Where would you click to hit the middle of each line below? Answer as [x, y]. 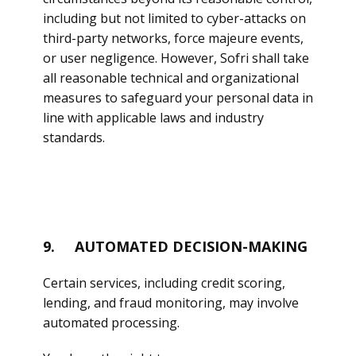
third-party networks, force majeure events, [173, 38]
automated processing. [111, 323]
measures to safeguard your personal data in [178, 98]
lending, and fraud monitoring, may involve [171, 303]
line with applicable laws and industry [153, 118]
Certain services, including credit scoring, [164, 283]
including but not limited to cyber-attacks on [174, 18]
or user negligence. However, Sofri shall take [176, 58]
